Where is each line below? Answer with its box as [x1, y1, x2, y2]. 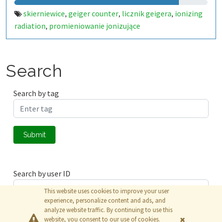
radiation [14, 21, 46, 31]
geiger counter [68, 8, 118, 18]
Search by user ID [13, 168, 70, 178]
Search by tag [13, 88, 59, 98]
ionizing [175, 8, 203, 18]
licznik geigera [122, 8, 171, 18]
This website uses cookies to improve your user [44, 187, 169, 195]
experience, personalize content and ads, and [44, 196, 166, 205]
